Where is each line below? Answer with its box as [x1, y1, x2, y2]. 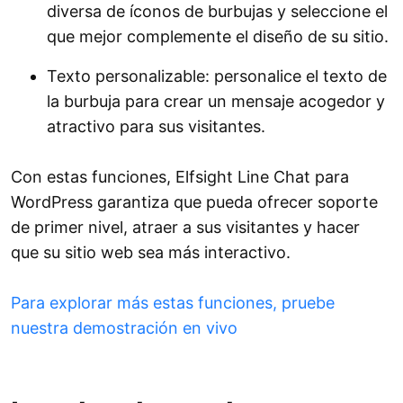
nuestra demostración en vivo [11, 318, 237, 338]
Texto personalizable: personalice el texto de [47, 67, 387, 86]
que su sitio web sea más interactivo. [11, 243, 291, 263]
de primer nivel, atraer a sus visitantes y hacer [11, 218, 360, 237]
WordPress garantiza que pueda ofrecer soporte [11, 193, 378, 212]
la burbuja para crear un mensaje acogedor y [47, 92, 385, 112]
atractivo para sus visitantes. [47, 117, 265, 137]
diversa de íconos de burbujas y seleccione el [47, 2, 388, 22]
